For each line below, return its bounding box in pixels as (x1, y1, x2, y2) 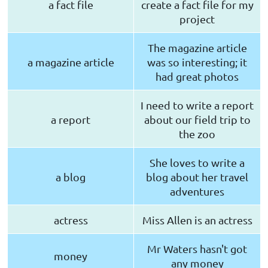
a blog (56, 170, 86, 184)
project (179, 13, 215, 26)
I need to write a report (141, 99, 254, 112)
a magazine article (27, 56, 114, 69)
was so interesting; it (147, 56, 247, 69)
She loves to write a (150, 156, 245, 169)
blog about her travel (146, 170, 248, 184)
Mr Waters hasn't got (147, 242, 247, 255)
